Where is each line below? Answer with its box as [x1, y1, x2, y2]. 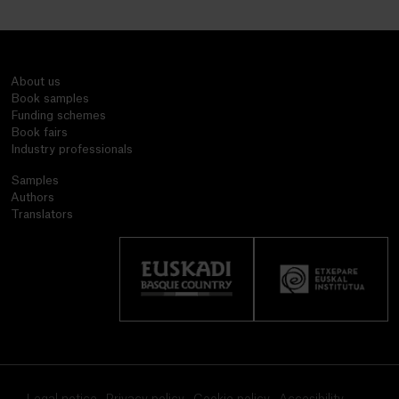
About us [11, 75, 61, 87]
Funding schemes [11, 109, 106, 121]
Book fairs [11, 126, 68, 138]
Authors [11, 191, 54, 203]
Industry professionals [11, 142, 133, 155]
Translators [11, 208, 73, 220]
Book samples [11, 92, 89, 104]
